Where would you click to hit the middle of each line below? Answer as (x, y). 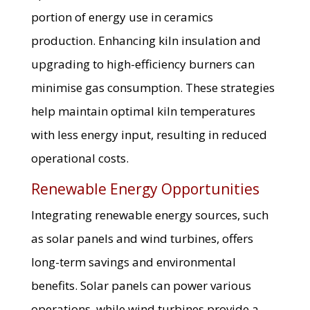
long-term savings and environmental (133, 262)
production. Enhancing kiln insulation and (146, 41)
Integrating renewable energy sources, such (149, 215)
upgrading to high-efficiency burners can (143, 64)
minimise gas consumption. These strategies (153, 88)
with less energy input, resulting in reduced (149, 135)
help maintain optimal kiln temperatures (143, 111)
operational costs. (80, 158)
